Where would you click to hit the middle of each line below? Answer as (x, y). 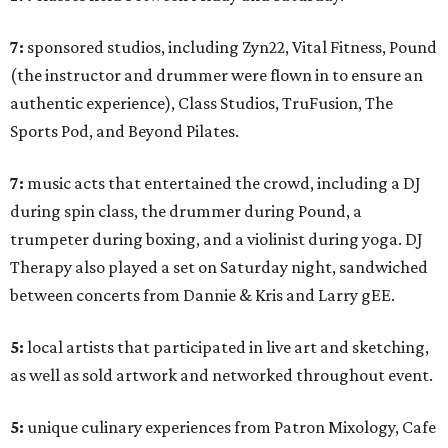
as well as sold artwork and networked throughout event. (221, 375)
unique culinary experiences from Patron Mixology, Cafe (230, 427)
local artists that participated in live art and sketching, (226, 347)
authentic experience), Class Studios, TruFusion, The (201, 103)
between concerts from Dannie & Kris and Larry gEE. (202, 295)
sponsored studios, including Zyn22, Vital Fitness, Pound (230, 47)
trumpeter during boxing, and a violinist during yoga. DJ (216, 239)
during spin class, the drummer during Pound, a (186, 211)
